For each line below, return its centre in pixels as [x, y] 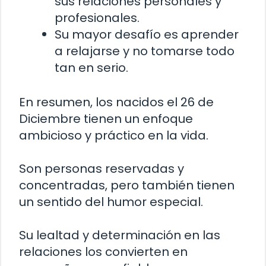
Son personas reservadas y [102, 169]
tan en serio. [91, 68]
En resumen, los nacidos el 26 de [116, 102]
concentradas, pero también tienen [127, 186]
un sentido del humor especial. [111, 202]
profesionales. [97, 18]
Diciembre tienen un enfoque [106, 119]
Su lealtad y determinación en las [120, 235]
